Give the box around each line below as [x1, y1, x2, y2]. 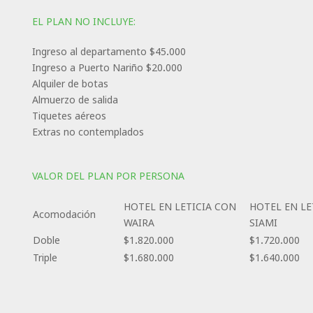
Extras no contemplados [31, 124, 144, 138]
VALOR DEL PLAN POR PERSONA [31, 168, 184, 182]
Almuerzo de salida [31, 92, 118, 106]
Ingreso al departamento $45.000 [31, 44, 186, 58]
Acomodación [32, 207, 96, 221]
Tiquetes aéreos [31, 108, 106, 122]
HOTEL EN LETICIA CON [123, 199, 236, 213]
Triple [32, 250, 57, 264]
